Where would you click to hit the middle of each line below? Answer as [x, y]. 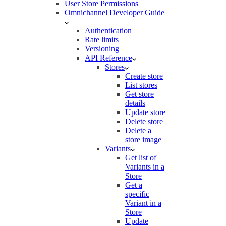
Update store [145, 112]
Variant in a [143, 203]
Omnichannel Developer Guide [115, 12]
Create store [144, 76]
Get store [139, 94]
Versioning [102, 49]
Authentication [108, 31]
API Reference [108, 58]
